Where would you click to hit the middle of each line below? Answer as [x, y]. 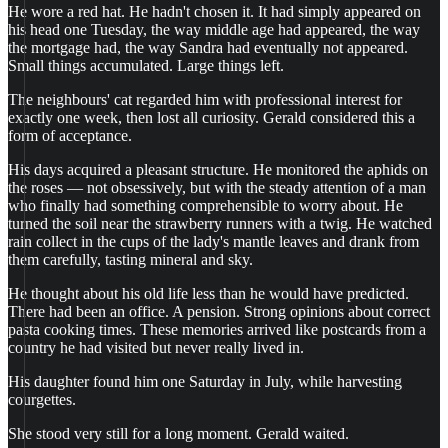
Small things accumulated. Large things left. [146, 65]
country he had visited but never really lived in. [156, 347]
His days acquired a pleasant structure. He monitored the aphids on [218, 169]
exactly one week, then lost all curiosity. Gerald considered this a [211, 117]
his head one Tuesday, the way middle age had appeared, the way [214, 29]
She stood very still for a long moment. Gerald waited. [178, 433]
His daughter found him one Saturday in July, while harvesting [205, 381]
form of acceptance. [70, 135]
